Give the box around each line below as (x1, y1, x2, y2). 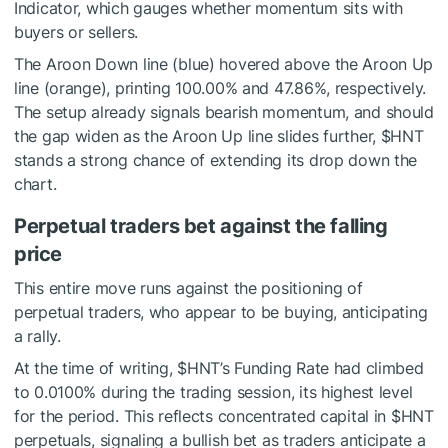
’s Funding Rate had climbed (220, 358, 424, 379)
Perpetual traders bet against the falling (14, 214, 388, 239)
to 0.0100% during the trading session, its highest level (14, 382, 413, 403)
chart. (14, 174, 57, 195)
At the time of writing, (14, 358, 178, 379)
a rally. (14, 326, 61, 347)
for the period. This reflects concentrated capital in (14, 406, 391, 427)
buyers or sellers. (14, 22, 138, 43)
